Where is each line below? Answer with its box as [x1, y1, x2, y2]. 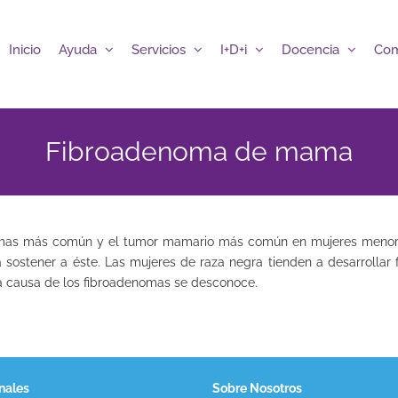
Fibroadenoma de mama [45, 136, 353, 167]
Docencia [281, 41, 339, 58]
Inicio [8, 41, 41, 58]
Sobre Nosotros [212, 381, 302, 395]
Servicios [131, 41, 186, 58]
